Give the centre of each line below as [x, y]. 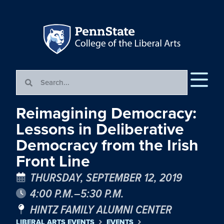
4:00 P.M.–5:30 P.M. [77, 193]
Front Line [53, 161]
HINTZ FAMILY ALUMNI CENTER [101, 209]
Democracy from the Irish [107, 145]
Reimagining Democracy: [106, 113]
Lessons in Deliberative [100, 129]
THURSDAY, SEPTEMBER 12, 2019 [106, 177]
